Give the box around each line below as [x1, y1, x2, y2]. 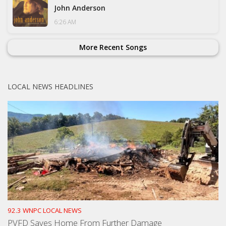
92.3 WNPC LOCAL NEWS [8, 205, 82, 215]
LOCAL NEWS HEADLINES [8, 81, 93, 91]
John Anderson [54, 3, 105, 13]
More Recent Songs [79, 42, 147, 52]
